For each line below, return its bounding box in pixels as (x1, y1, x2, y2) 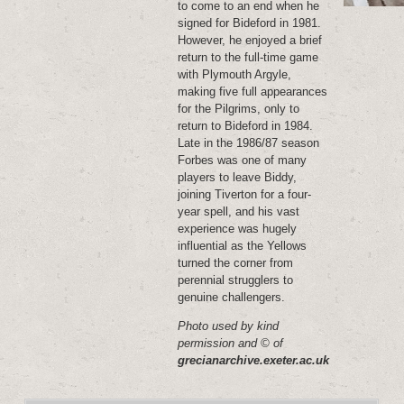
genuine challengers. (178, 290, 286, 304)
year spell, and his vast (178, 205, 300, 218)
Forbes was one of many (178, 153, 308, 167)
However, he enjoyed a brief (178, 33, 323, 47)
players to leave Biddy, (178, 170, 298, 184)
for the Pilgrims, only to (178, 102, 300, 115)
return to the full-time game (178, 50, 319, 64)
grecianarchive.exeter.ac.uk (178, 353, 330, 367)
